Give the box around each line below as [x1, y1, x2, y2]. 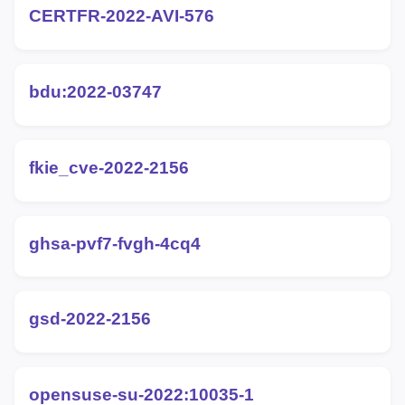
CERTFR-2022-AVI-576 [29, 6, 214, 26]
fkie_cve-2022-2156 [29, 157, 189, 177]
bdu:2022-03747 [29, 82, 162, 102]
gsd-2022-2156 [29, 309, 151, 329]
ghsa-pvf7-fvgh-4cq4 [29, 233, 201, 253]
